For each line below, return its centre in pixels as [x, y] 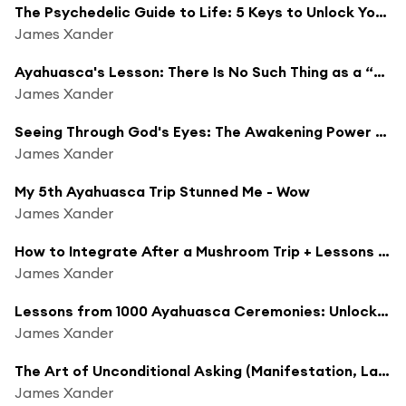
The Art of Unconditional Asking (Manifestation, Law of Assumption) [384, 370]
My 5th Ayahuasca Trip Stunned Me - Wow [162, 191]
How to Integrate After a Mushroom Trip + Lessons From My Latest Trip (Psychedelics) [384, 251]
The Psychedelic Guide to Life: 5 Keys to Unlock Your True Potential [381, 11]
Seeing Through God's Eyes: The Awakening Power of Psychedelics [381, 131]
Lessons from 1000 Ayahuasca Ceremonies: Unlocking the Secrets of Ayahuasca [383, 310]
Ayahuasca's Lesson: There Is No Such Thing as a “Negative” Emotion [379, 71]
